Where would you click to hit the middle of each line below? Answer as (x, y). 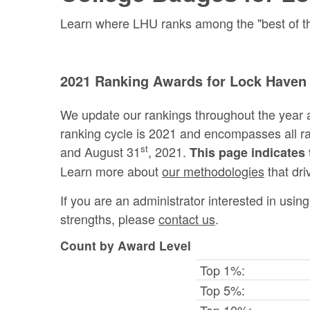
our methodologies (213, 171)
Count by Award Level (126, 245)
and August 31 (100, 151)
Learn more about (111, 171)
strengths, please (109, 218)
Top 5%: (223, 290)
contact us (187, 218)
